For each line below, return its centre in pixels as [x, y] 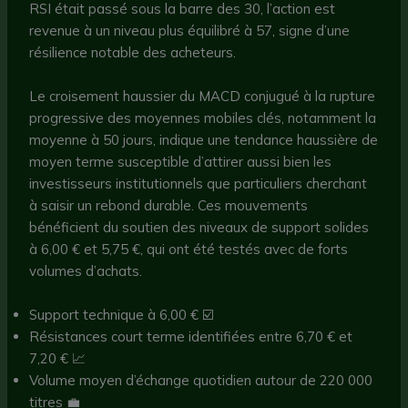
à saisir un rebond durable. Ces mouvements [169, 205]
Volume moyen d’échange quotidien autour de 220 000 [201, 380]
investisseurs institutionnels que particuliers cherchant [199, 183]
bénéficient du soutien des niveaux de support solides [199, 227]
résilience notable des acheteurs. [133, 52]
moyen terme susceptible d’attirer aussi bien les [181, 161]
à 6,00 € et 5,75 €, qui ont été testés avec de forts [189, 249]
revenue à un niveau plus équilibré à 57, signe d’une [190, 30]
